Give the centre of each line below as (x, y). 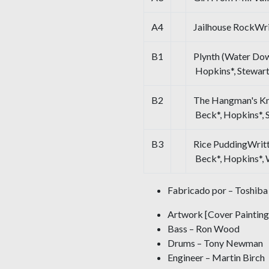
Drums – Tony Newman (215, 243)
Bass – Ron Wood (204, 229)
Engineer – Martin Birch (216, 258)
